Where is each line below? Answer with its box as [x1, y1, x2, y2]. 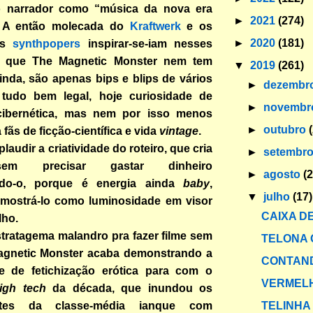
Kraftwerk [129, 20, 181, 32]
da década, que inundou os [52, 282, 213, 294]
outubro [263, 123, 310, 136]
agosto [263, 168, 304, 180]
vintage [159, 125, 198, 137]
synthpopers [13, 38, 80, 50]
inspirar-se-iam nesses [80, 38, 212, 50]
